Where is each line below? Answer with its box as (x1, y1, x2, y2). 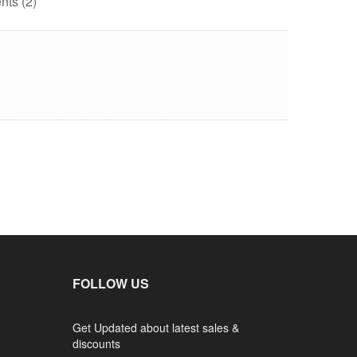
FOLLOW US (73, 274, 149, 293)
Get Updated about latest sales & (73, 320, 239, 336)
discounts (73, 335, 120, 352)
